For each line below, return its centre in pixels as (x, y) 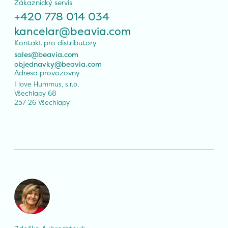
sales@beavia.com (46, 54)
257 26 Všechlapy (42, 102)
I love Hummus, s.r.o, (47, 84)
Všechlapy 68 (35, 93)
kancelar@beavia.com (73, 31)
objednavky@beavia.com (58, 64)
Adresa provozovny (47, 72)
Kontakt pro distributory (55, 42)
